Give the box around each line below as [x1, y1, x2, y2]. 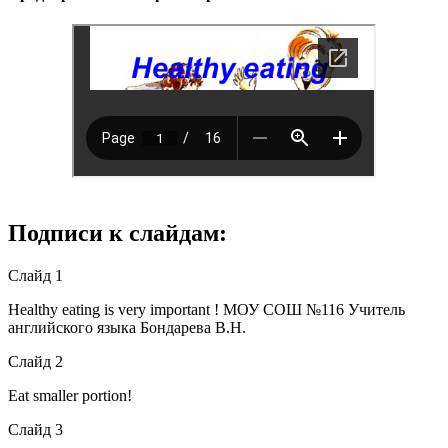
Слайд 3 [8, 420, 63, 438]
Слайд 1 [8, 266, 63, 284]
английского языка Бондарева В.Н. [8, 318, 246, 336]
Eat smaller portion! [8, 386, 132, 404]
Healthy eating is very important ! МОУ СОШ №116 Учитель [8, 300, 405, 318]
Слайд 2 [8, 352, 63, 370]
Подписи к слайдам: [8, 219, 227, 246]
